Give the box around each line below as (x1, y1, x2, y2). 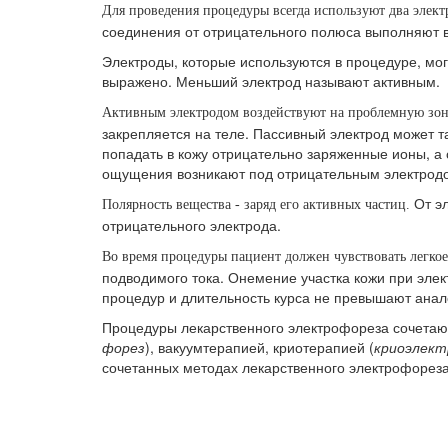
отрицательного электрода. (102, 215, 281, 236)
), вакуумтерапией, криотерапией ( (145, 337, 374, 358)
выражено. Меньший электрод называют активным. (102, 71, 440, 92)
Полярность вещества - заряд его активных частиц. (102, 197, 410, 213)
